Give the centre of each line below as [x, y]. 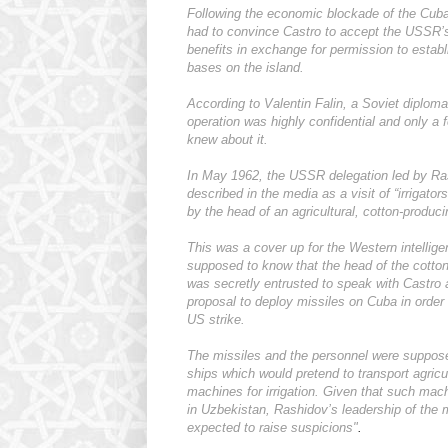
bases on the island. [245, 68]
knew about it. [227, 140]
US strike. [216, 320]
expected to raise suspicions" [272, 428]
